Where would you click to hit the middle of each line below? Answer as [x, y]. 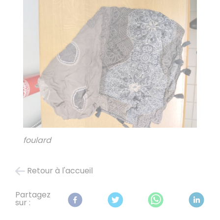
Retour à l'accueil [60, 171]
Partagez [33, 195]
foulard [37, 140]
